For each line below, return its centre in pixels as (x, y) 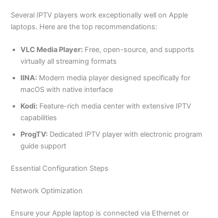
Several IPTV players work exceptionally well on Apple (100, 15)
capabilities (39, 118)
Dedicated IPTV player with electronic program (125, 134)
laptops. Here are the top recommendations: (84, 27)
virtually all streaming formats (69, 61)
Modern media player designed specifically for (114, 78)
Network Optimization (47, 191)
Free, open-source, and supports (139, 49)
